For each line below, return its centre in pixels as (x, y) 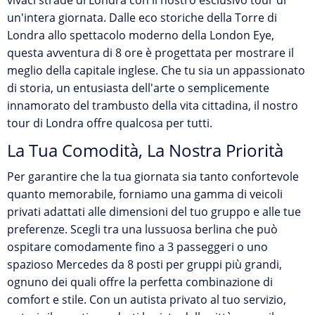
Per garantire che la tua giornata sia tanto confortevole (153, 176)
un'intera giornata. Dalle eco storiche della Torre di (142, 18)
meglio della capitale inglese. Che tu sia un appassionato (156, 70)
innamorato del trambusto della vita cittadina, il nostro (153, 105)
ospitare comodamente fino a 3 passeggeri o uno (137, 247)
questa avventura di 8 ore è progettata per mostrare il (150, 53)
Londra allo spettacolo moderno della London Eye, (141, 35)
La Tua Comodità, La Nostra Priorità (145, 150)
